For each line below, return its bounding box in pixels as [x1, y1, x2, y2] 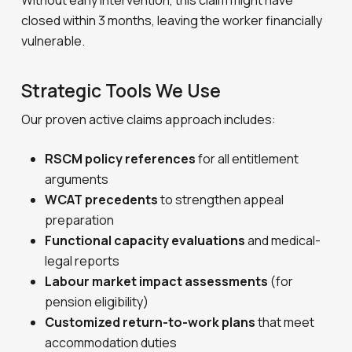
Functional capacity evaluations [45, 232, 246, 249]
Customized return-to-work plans [45, 313, 256, 331]
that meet [255, 313, 315, 331]
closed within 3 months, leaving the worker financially [21, 12, 323, 29]
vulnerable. [21, 32, 86, 49]
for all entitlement [196, 150, 299, 167]
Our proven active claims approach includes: [21, 111, 277, 128]
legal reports [45, 252, 120, 269]
